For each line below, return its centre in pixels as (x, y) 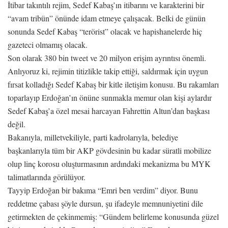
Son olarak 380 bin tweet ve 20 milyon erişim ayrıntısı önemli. (107, 58)
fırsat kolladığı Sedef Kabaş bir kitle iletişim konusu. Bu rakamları (113, 84)
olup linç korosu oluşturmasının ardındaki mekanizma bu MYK (109, 163)
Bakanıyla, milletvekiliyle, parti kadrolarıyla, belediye (93, 137)
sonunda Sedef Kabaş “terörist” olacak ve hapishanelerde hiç (105, 31)
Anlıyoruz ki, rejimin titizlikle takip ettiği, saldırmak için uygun (108, 71)
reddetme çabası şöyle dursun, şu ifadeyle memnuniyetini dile (105, 203)
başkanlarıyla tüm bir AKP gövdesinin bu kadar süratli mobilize (109, 150)
